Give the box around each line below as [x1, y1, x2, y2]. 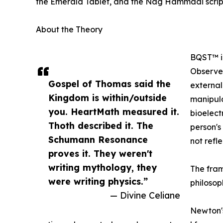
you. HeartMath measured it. [48, 106, 179, 117]
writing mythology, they [48, 161, 157, 173]
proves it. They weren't [48, 147, 152, 159]
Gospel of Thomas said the [48, 78, 171, 89]
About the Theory [36, 24, 103, 34]
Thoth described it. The [48, 119, 153, 131]
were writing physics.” [48, 175, 148, 187]
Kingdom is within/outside [48, 92, 167, 103]
